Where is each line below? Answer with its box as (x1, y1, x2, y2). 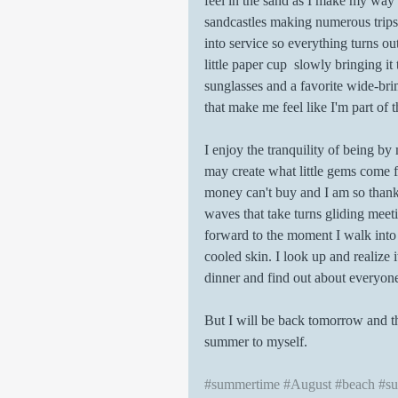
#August (283, 377, 331, 392)
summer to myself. (204, 334, 311, 349)
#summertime (204, 377, 280, 392)
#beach (335, 377, 375, 392)
